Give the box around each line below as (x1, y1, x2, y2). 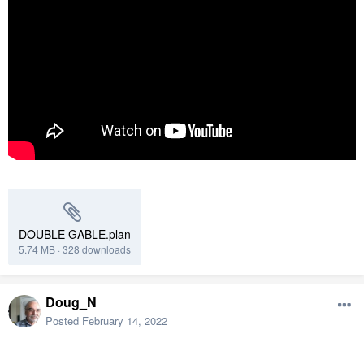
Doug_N (45, 292, 97, 312)
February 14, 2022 (82, 313, 167, 329)
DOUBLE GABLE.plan (19, 226, 131, 243)
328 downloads (63, 242, 131, 257)
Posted (45, 313, 82, 329)
